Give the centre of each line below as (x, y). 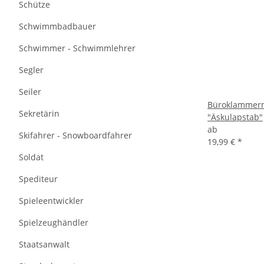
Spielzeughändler (54, 222)
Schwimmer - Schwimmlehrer (77, 48)
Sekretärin (39, 113)
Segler (31, 70)
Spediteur (38, 179)
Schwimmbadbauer (57, 26)
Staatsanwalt (44, 244)
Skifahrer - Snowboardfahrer (75, 135)
